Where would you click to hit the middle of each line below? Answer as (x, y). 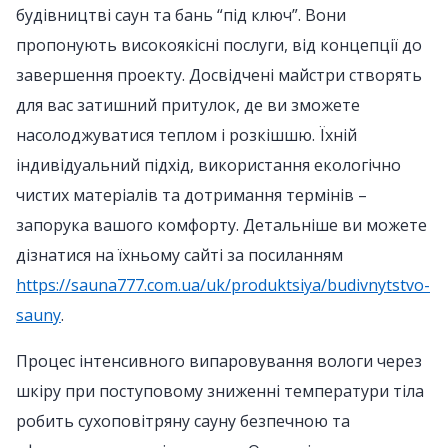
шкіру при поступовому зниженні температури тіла (220, 391)
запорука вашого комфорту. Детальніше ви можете (221, 225)
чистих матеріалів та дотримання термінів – (191, 195)
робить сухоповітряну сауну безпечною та (183, 421)
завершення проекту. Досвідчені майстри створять (219, 75)
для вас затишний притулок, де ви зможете (188, 105)
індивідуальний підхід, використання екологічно (208, 165)
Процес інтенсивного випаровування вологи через (219, 361)
